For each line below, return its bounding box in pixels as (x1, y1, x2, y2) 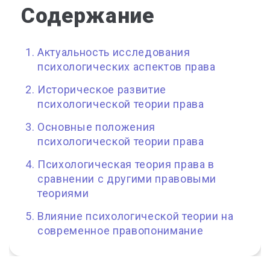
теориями (37, 187, 89, 199)
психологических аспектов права (37, 60, 216, 73)
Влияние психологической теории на (37, 210, 234, 222)
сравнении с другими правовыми (37, 172, 217, 185)
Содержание (21, 4, 154, 28)
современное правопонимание (37, 224, 204, 237)
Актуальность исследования (37, 46, 190, 58)
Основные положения (37, 121, 155, 133)
